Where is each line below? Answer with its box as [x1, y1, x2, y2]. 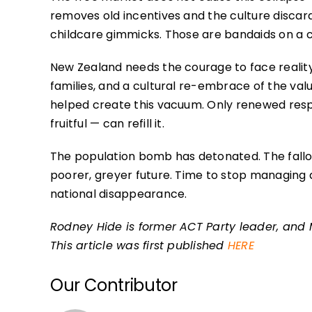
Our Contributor [49, 273, 178, 297]
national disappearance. [49, 185, 187, 202]
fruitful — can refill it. [49, 115, 164, 132]
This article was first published [49, 237, 228, 253]
